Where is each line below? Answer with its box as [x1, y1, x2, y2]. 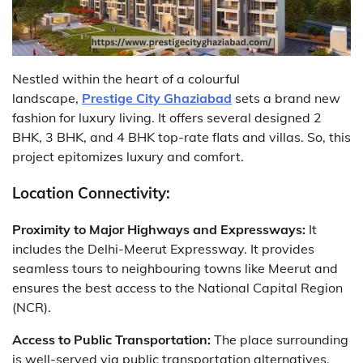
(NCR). [12, 298, 51, 315]
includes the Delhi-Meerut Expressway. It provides [12, 240, 314, 257]
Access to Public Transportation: [12, 331, 214, 348]
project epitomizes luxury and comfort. [12, 148, 244, 165]
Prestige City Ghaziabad [82, 90, 232, 107]
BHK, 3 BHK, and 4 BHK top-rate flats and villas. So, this [12, 129, 351, 146]
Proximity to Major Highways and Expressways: [12, 220, 305, 237]
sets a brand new [232, 90, 340, 107]
